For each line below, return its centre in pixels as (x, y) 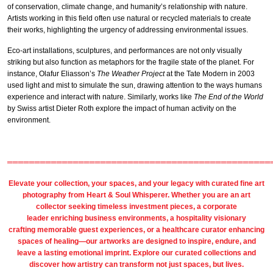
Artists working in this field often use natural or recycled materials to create (129, 18)
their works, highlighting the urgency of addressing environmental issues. (128, 30)
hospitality (194, 218)
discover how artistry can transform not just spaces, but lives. (136, 264)
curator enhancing (232, 229)
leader (39, 218)
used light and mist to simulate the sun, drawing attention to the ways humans (135, 86)
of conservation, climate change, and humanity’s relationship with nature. (127, 6)
